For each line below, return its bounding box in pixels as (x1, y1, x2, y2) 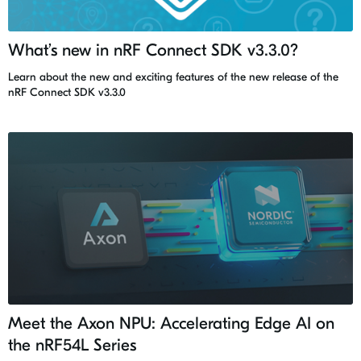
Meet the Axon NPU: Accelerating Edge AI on (8, 313, 334, 333)
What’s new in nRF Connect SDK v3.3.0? (8, 39, 298, 60)
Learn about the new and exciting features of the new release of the (8, 69, 338, 84)
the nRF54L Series (8, 334, 136, 355)
